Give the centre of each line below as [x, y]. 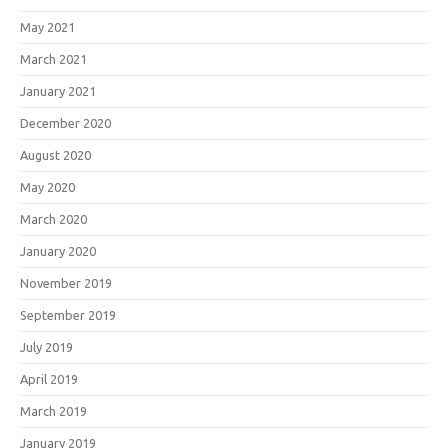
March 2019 [53, 410]
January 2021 [58, 90]
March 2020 [53, 218]
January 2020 [58, 250]
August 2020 [55, 154]
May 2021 [47, 26]
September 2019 [68, 314]
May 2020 [47, 186]
